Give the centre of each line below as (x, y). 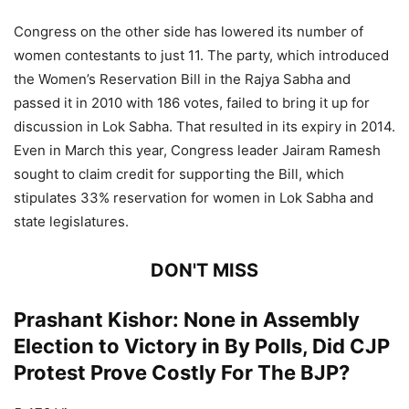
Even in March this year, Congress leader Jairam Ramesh (197, 150)
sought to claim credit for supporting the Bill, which (179, 173)
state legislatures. (71, 221)
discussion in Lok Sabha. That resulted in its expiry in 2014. (204, 126)
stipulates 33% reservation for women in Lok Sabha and (194, 197)
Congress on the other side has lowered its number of (189, 31)
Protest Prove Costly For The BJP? (182, 372)
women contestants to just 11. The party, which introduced (201, 55)
